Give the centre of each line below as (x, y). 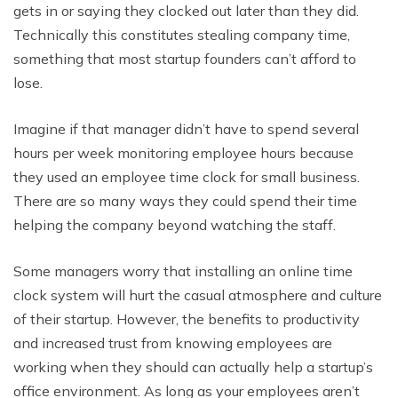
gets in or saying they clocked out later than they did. (186, 11)
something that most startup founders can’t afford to (185, 59)
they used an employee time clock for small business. (187, 177)
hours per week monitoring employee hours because (183, 153)
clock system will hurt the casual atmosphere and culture (198, 295)
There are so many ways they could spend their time (185, 201)
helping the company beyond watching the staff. (175, 225)
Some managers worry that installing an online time (183, 271)
